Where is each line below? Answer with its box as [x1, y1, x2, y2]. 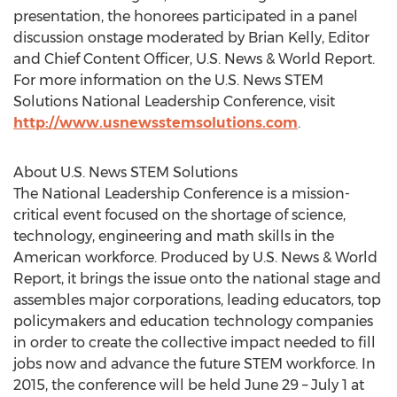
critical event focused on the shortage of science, [13, 206, 346, 223]
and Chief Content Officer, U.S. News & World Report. [13, 51, 375, 67]
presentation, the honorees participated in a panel [13, 8, 358, 25]
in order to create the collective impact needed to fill [13, 334, 376, 351]
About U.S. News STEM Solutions [13, 164, 237, 181]
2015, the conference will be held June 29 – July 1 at [13, 377, 364, 393]
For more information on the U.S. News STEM [13, 72, 323, 89]
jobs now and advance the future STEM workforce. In [13, 355, 376, 372]
